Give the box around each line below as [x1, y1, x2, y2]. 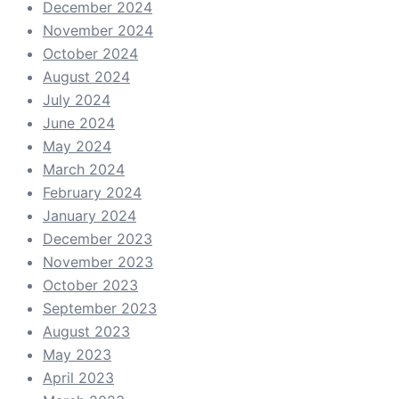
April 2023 [43, 369, 114, 387]
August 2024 [43, 68, 130, 86]
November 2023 [43, 253, 153, 272]
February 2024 [43, 183, 142, 202]
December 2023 [43, 230, 152, 248]
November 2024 [43, 21, 153, 40]
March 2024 [43, 160, 125, 179]
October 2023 [43, 276, 138, 295]
